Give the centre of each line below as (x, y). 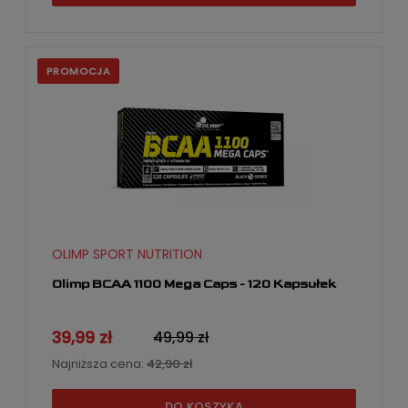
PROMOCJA (79, 71)
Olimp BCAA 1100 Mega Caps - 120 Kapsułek (194, 283)
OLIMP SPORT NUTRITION (127, 255)
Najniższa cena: (99, 364)
